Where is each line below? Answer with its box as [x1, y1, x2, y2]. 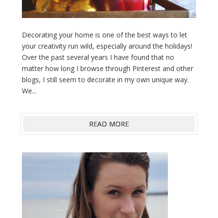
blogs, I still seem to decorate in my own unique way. [21, 75, 189, 85]
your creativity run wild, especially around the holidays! [21, 41, 192, 51]
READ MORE [89, 119, 129, 129]
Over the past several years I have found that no [21, 53, 174, 62]
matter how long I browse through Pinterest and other [21, 64, 193, 73]
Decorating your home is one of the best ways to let [21, 30, 187, 40]
